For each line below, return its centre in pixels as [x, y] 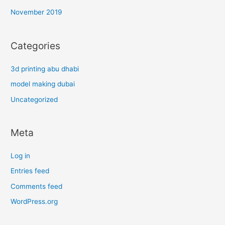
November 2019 [37, 12]
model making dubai [43, 84]
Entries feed [30, 171]
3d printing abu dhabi [45, 69]
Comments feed [37, 186]
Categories [36, 45]
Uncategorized [34, 99]
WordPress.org [34, 202]
